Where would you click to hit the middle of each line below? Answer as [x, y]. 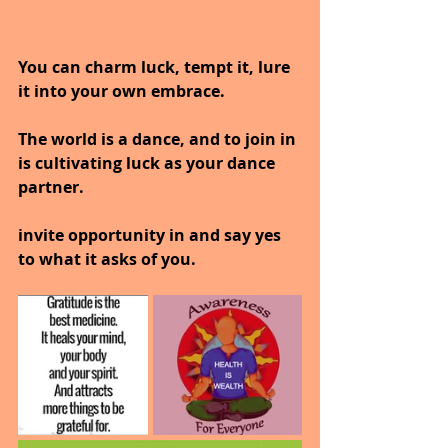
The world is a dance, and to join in [159, 139]
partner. [51, 187]
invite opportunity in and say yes [151, 235]
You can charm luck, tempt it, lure [156, 67]
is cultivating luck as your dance [148, 163]
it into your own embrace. [121, 91]
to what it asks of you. [107, 259]
